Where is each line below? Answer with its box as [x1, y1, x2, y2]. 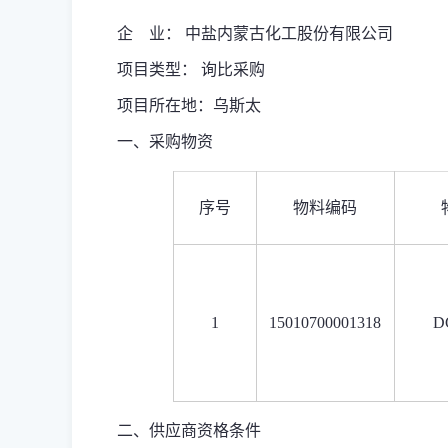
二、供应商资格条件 [117, 422, 261, 439]
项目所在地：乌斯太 [117, 97, 261, 114]
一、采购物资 [117, 133, 213, 150]
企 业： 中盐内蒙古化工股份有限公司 [117, 25, 393, 42]
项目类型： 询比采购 [117, 61, 265, 78]
